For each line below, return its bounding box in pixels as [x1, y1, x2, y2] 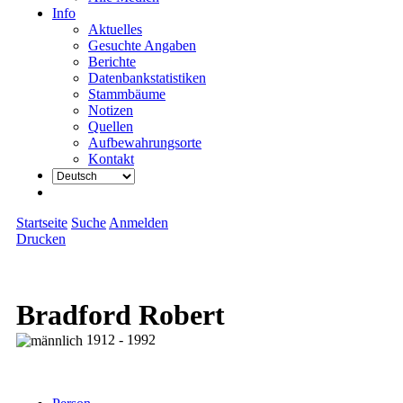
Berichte [88, 54, 136, 69]
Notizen [88, 103, 133, 118]
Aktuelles [88, 22, 142, 37]
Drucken [16, 231, 66, 246]
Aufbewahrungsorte [88, 135, 201, 150]
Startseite [16, 215, 67, 230]
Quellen [88, 119, 133, 134]
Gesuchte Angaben [88, 38, 196, 53]
